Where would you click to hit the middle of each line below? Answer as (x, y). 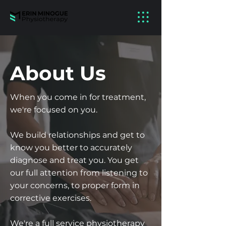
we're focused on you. (54, 110)
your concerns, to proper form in (75, 185)
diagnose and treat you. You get (74, 160)
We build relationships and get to (77, 135)
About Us (58, 73)
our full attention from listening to (79, 173)
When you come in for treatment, (78, 97)
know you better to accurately (71, 148)
